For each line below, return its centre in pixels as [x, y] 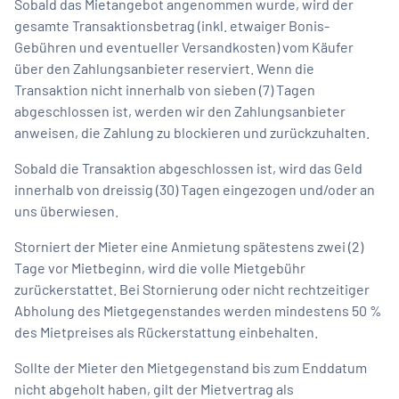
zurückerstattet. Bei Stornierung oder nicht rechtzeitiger [192, 289]
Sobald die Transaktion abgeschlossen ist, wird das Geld [188, 167]
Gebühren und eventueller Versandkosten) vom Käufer [184, 46]
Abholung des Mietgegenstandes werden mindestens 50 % [198, 310]
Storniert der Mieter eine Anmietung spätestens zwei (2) [189, 246]
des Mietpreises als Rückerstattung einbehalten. [166, 331]
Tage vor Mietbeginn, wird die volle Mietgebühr [160, 267]
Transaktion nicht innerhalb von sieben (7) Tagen [165, 89]
